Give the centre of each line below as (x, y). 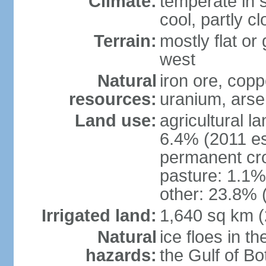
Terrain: (125, 41)
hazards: (121, 255)
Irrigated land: (99, 216)
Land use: (115, 121)
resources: (113, 99)
